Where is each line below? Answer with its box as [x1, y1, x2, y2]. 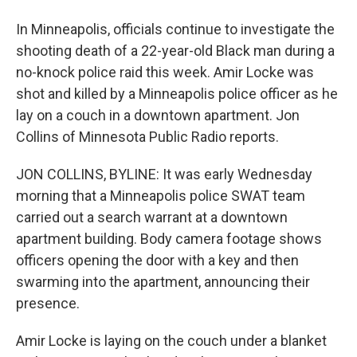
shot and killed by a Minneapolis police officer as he [16, 85, 338, 102]
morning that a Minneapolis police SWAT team [16, 187, 305, 204]
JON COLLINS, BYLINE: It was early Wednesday [16, 166, 312, 182]
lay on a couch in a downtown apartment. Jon [16, 107, 300, 124]
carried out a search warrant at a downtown [16, 209, 288, 226]
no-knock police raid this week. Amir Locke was [16, 64, 314, 80]
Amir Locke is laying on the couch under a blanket [16, 332, 327, 349]
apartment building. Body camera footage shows [16, 230, 322, 247]
